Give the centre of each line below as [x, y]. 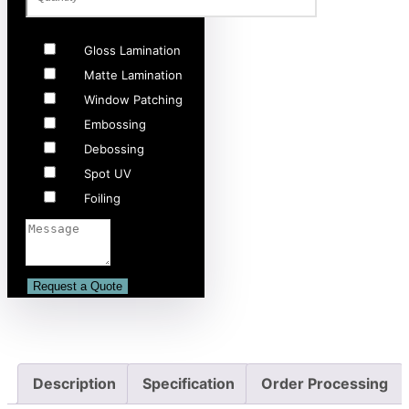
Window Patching [133, 100]
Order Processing [325, 384]
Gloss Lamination [132, 51]
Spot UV [108, 174]
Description [74, 384]
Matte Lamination [133, 75]
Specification [189, 384]
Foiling [102, 199]
